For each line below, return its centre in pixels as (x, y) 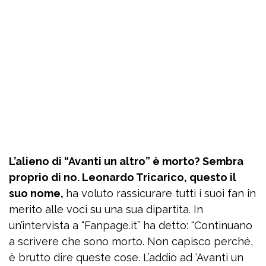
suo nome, (37, 194)
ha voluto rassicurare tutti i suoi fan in (161, 194)
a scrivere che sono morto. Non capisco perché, (131, 242)
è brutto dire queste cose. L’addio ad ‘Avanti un (126, 258)
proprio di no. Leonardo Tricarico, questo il (123, 178)
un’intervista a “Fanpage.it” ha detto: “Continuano (131, 226)
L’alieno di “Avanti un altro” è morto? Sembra (126, 161)
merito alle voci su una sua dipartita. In (106, 210)
